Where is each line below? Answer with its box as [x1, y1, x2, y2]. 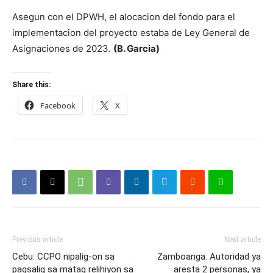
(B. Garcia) [113, 42, 160, 54]
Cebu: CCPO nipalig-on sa [12, 250, 115, 262]
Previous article [12, 235, 63, 244]
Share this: [12, 80, 51, 89]
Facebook [40, 99, 76, 111]
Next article [224, 235, 261, 244]
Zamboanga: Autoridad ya [157, 250, 261, 262]
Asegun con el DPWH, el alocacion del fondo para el [12, 10, 235, 23]
